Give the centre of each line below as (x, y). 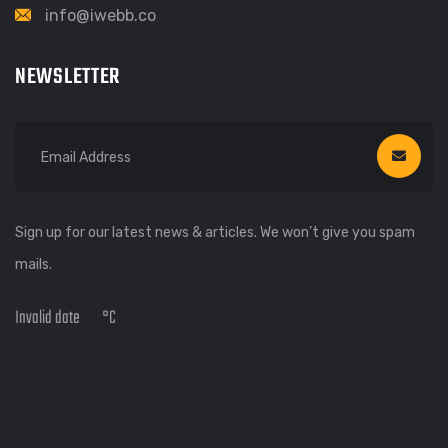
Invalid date (47, 319)
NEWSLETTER (68, 77)
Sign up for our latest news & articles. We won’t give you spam (215, 233)
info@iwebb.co (100, 16)
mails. (33, 265)
